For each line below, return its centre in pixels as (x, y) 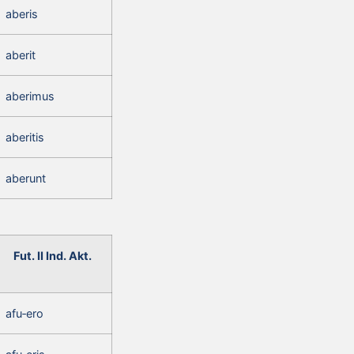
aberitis (25, 137)
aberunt (26, 178)
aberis (22, 13)
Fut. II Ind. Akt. (53, 255)
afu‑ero (24, 313)
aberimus (30, 96)
